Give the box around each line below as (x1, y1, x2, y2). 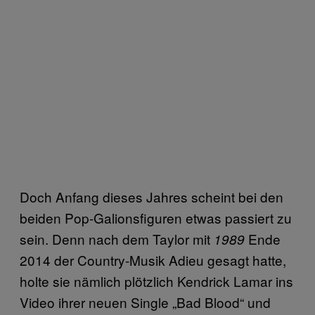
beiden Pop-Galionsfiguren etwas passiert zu (20, 208, 292, 227)
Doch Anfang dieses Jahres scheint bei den (20, 187, 283, 206)
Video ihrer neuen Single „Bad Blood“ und (20, 292, 271, 311)
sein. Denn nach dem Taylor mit (20, 229, 214, 248)
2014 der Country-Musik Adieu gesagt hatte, (20, 250, 286, 269)
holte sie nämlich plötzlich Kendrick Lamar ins (20, 271, 293, 290)
